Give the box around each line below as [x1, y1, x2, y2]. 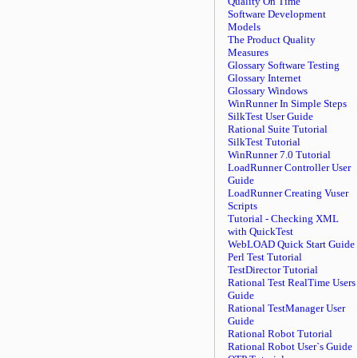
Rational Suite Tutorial [228, 123, 328, 135]
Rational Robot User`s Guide [228, 340, 352, 352]
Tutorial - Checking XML [228, 213, 339, 225]
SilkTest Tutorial [228, 136, 300, 148]
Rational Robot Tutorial [228, 328, 332, 340]
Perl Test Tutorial [228, 251, 302, 263]
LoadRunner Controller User [228, 161, 351, 173]
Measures [228, 46, 268, 58]
